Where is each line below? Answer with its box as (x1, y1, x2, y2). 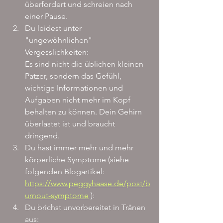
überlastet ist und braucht (25, 119, 117, 129)
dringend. (25, 131, 60, 141)
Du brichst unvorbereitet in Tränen (25, 203, 147, 213)
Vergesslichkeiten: (25, 47, 89, 57)
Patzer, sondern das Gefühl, (25, 71, 123, 81)
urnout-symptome (25, 191, 89, 201)
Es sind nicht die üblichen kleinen (25, 59, 145, 69)
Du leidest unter (25, 23, 84, 33)
